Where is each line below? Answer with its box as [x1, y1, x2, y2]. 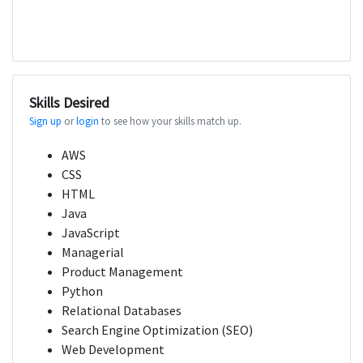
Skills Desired [29, 93, 109, 113]
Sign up [29, 114, 62, 128]
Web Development [62, 341, 164, 358]
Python [62, 283, 103, 300]
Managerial [62, 244, 124, 261]
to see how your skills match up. [99, 114, 241, 128]
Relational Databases [62, 302, 181, 319]
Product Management [62, 263, 183, 280]
